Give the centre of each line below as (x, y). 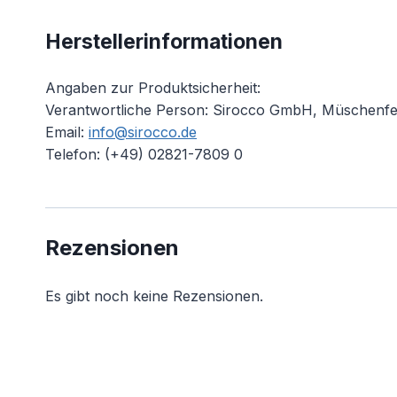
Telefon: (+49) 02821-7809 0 (144, 155)
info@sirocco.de (143, 132)
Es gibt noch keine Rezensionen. (154, 296)
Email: (67, 132)
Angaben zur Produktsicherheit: (153, 88)
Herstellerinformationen (164, 42)
